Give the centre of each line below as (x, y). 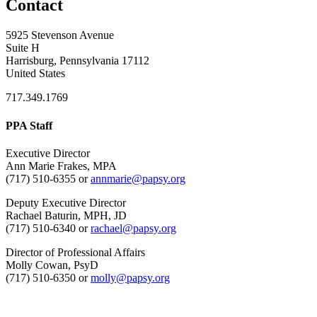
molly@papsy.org (130, 277)
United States (35, 74)
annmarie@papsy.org (138, 178)
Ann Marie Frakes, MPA (61, 166)
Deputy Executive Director (66, 202)
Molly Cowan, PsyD (52, 265)
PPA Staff (29, 125)
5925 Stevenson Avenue (60, 35)
